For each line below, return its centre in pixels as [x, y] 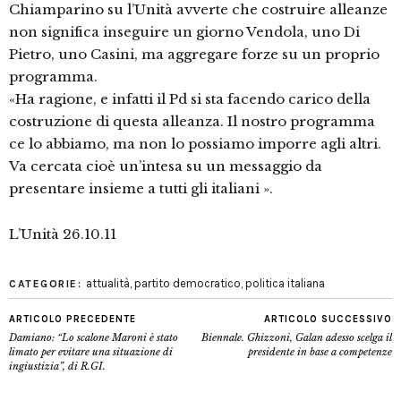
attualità [107, 284]
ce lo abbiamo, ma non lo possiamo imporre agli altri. [195, 144]
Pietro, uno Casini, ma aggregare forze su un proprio [194, 55]
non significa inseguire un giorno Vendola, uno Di [184, 32]
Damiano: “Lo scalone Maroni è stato [94, 338]
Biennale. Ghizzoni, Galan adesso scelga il [297, 338]
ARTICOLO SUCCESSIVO [328, 320]
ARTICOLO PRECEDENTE [73, 320]
